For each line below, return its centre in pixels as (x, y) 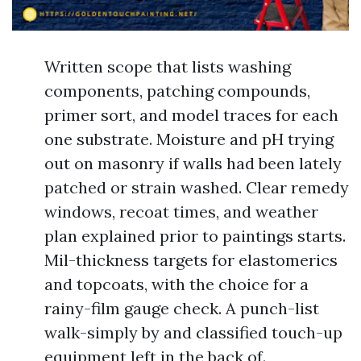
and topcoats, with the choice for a (176, 284)
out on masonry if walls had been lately (193, 163)
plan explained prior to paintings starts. (195, 236)
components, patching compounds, (177, 91)
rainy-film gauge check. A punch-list (182, 308)
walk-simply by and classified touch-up (193, 332)
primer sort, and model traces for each (191, 115)
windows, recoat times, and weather (181, 212)
